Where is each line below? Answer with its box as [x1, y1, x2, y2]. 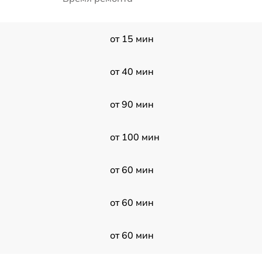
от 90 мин [109, 98, 154, 110]
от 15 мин [109, 32, 154, 44]
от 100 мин [109, 130, 160, 143]
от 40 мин [109, 65, 154, 77]
